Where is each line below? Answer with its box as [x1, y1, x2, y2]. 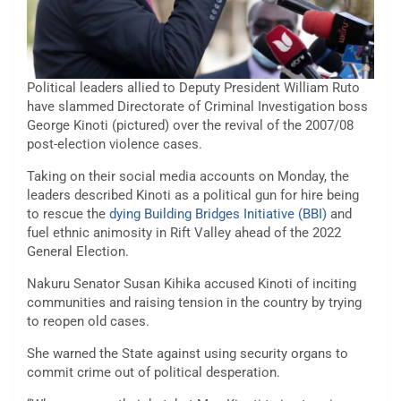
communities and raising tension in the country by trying [27, 294, 362, 311]
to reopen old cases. [27, 312, 149, 329]
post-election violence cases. [27, 135, 202, 152]
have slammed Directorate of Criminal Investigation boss [27, 98, 368, 115]
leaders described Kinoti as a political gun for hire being [27, 186, 359, 203]
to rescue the [27, 205, 109, 222]
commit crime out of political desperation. [27, 363, 280, 380]
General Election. [27, 243, 129, 260]
